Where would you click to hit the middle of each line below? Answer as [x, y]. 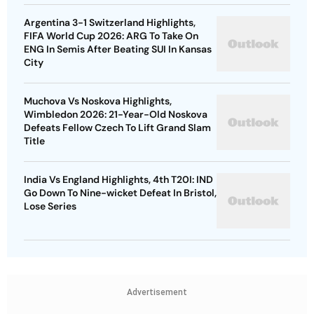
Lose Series [50, 206]
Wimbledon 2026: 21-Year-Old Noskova [116, 115]
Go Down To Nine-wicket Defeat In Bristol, [120, 193]
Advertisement [157, 293]
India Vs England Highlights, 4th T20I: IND [118, 180]
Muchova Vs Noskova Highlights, [98, 101]
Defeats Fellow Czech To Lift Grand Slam [117, 128]
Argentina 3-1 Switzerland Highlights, [110, 23]
